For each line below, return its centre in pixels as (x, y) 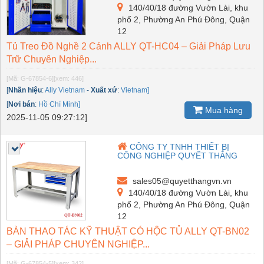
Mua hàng (223, 110)
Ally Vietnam (65, 90)
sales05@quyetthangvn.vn (181, 181)
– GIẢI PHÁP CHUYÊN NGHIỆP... (78, 244)
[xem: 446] (69, 78)
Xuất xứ (104, 90)
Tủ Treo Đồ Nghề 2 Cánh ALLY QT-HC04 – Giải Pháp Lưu (128, 46)
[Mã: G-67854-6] (30, 78)
